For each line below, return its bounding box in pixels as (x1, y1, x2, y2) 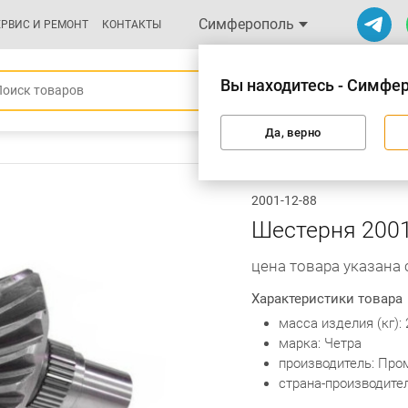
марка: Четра (279, 335, 362, 352)
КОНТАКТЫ (102, 18, 161, 31)
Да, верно (264, 126, 321, 139)
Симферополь (198, 15, 294, 33)
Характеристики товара (251, 291, 403, 307)
